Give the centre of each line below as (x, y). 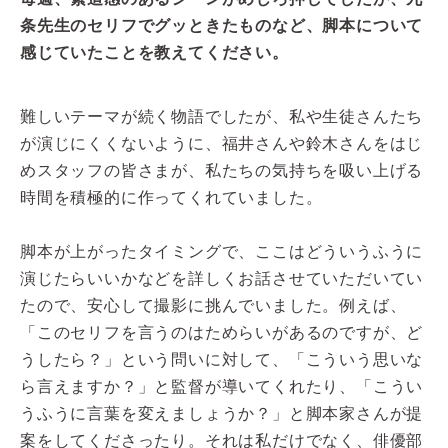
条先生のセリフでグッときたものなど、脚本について (222, 25)
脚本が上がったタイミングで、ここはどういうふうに (222, 251)
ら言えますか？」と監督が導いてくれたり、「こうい (222, 386)
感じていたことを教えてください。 (154, 52)
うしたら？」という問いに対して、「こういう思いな (222, 359)
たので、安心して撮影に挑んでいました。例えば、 (213, 305)
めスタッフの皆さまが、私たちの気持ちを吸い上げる (222, 170)
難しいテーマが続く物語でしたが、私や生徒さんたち (222, 116)
